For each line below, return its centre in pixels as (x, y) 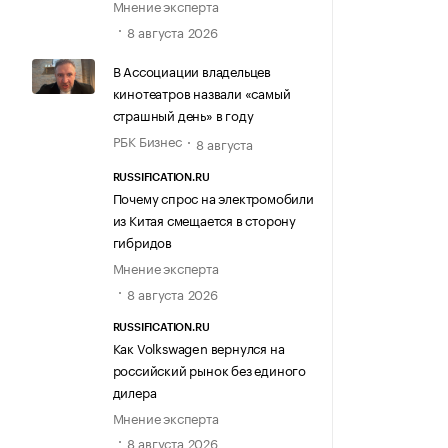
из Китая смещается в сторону (204, 219)
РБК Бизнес (147, 139)
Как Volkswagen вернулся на (198, 346)
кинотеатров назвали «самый (201, 91)
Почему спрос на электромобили (213, 197)
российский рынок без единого (209, 368)
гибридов (142, 241)
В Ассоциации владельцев (191, 69)
